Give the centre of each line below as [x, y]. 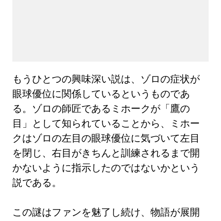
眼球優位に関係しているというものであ [101, 93]
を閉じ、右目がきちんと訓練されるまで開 [106, 153]
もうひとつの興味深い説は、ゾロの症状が [106, 79]
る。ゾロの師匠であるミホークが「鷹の [101, 108]
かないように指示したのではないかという [106, 167]
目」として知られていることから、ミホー [106, 123]
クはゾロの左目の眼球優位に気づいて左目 [106, 138]
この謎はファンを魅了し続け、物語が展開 [106, 212]
